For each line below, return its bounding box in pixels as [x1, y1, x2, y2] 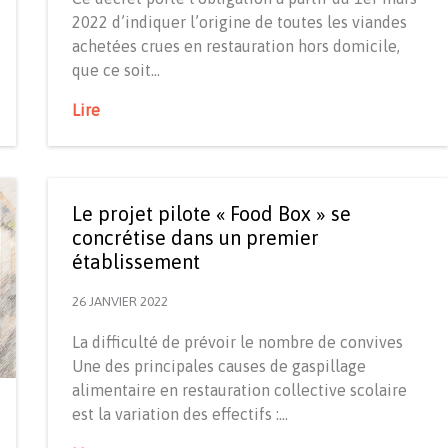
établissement [72, 250, 200, 274]
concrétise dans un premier [72, 226, 319, 250]
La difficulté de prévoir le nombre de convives [72, 333, 403, 352]
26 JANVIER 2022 [72, 294, 168, 310]
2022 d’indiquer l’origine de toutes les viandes [72, 13, 407, 32]
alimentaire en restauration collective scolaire [72, 381, 407, 400]
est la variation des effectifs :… [72, 405, 288, 424]
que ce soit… [72, 61, 160, 80]
